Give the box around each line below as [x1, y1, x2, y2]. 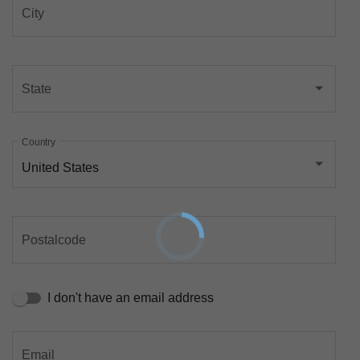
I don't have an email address [47, 290, 214, 305]
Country [22, 137, 55, 148]
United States [22, 161, 99, 175]
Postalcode [22, 233, 86, 247]
